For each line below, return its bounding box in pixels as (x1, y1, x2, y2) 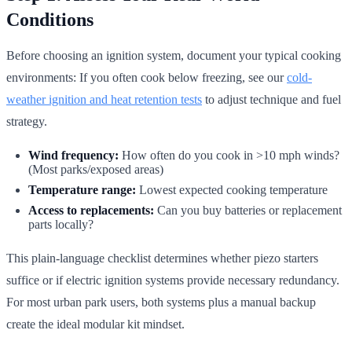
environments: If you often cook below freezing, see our (6, 70, 287, 84)
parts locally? (28, 217, 93, 231)
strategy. (6, 114, 47, 128)
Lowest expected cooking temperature (136, 182, 328, 196)
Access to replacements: (28, 203, 154, 217)
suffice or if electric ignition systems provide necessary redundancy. (6, 273, 339, 287)
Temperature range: (28, 182, 136, 196)
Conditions (6, 9, 93, 30)
